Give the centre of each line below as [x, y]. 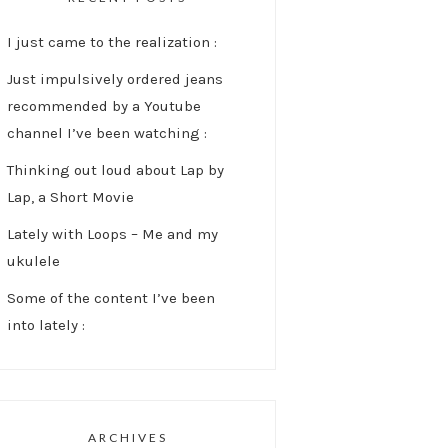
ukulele [33, 261]
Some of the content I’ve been [111, 298]
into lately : [46, 325]
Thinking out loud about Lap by [115, 170]
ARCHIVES [127, 438]
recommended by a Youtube [104, 106]
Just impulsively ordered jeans [115, 79]
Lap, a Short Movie [70, 197]
